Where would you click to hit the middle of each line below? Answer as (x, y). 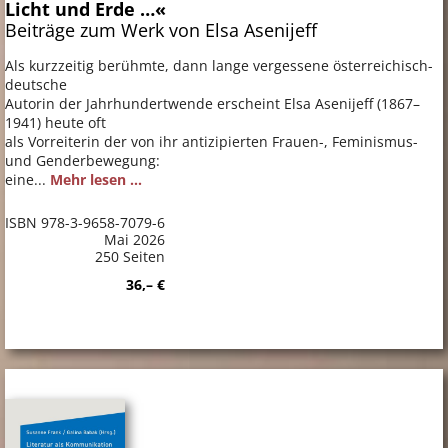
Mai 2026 (134, 239)
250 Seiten (130, 256)
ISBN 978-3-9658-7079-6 (85, 222)
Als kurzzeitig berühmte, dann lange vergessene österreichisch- (219, 65)
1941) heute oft (55, 122)
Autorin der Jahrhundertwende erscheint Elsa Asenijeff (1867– (212, 103)
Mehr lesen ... (96, 179)
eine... (27, 179)
